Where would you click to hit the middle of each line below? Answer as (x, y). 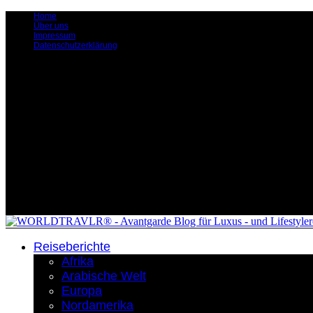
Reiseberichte (72, 247)
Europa (82, 291)
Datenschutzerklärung (75, 45)
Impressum (54, 36)
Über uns (51, 26)
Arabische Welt (104, 276)
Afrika (78, 261)
